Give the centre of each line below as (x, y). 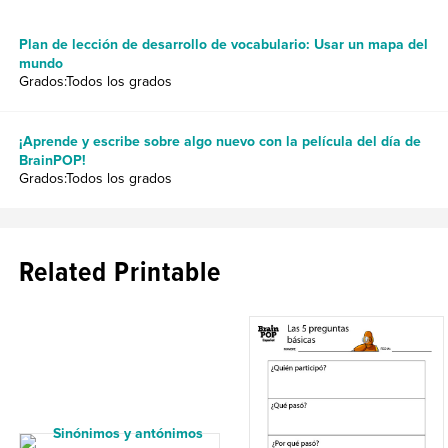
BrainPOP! (52, 160)
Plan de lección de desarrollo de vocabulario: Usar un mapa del (223, 44)
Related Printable (120, 272)
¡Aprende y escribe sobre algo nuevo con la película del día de (220, 141)
